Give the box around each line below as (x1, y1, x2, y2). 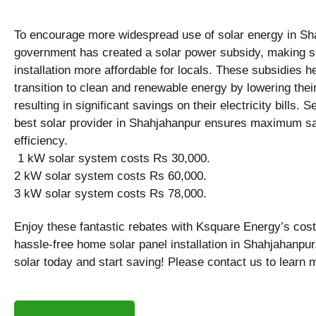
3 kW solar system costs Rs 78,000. (14, 187, 207, 201)
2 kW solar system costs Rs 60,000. (14, 169, 207, 183)
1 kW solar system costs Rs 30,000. (14, 152, 210, 166)
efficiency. (14, 134, 68, 148)
